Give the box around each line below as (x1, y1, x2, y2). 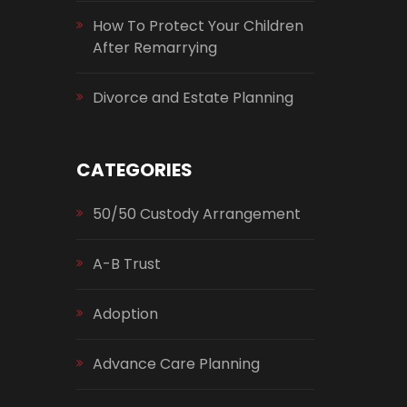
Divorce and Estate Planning (92, 87, 293, 108)
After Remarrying (92, 37, 217, 58)
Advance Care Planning (92, 353, 260, 374)
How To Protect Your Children (92, 15, 303, 36)
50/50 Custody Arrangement (92, 203, 301, 224)
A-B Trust (92, 253, 161, 274)
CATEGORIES (75, 157, 193, 183)
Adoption (92, 303, 158, 324)
